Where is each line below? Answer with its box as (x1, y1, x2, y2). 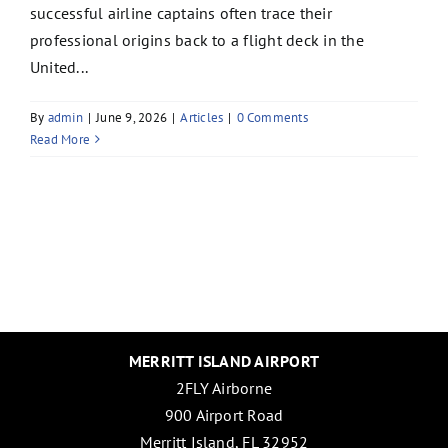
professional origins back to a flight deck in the (30, 29, 364, 50)
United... (30, 56, 89, 77)
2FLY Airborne (175, 377, 273, 398)
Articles (180, 108, 224, 126)
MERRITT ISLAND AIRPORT (128, 350, 320, 371)
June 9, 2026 (96, 108, 168, 126)
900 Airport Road (164, 404, 284, 425)
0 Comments (236, 108, 308, 126)
